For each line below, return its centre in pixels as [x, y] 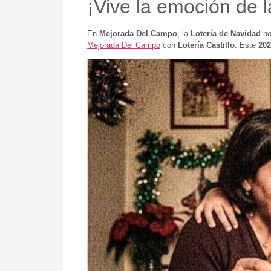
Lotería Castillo [206, 45]
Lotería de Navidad [226, 34]
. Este [247, 45]
